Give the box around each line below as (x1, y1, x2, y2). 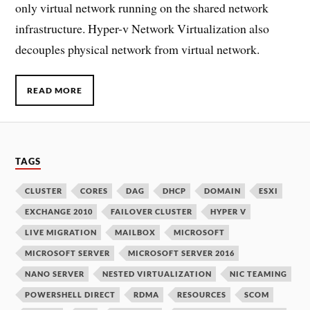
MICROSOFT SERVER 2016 (128, 248, 235, 258)
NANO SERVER (25, 269, 85, 279)
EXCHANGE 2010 (25, 207, 93, 217)
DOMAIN (204, 186, 241, 196)
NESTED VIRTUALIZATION (102, 269, 212, 279)
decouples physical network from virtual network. (15, 41, 260, 58)
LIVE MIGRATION (25, 228, 98, 237)
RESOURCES (177, 290, 227, 300)
